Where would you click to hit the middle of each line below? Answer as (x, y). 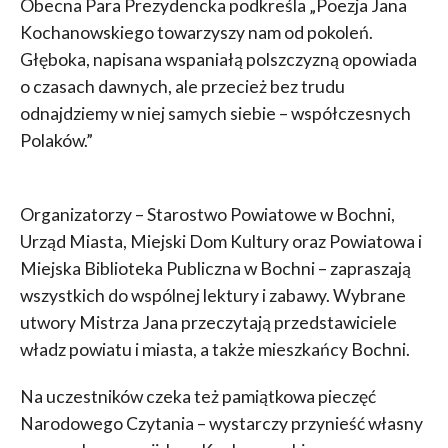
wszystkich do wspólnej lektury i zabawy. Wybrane (212, 295)
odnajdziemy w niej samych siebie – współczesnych (215, 113)
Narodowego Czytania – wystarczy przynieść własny (221, 423)
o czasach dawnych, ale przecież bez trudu (182, 86)
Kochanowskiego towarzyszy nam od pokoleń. (196, 32)
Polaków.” (56, 140)
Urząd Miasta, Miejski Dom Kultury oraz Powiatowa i (220, 241)
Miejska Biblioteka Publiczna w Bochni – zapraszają (215, 268)
